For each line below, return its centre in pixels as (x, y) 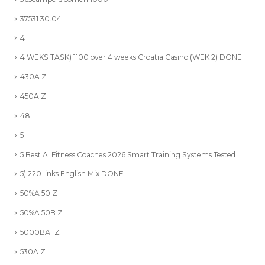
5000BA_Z (40, 232)
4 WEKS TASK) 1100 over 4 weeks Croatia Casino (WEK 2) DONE (131, 57)
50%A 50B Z (41, 213)
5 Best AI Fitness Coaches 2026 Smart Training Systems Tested (128, 154)
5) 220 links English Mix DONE (72, 174)
